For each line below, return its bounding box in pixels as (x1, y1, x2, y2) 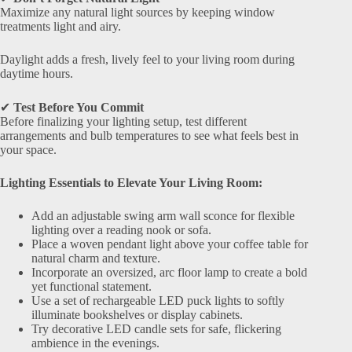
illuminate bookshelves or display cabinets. (31, 307, 243, 321)
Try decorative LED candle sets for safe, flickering (31, 321, 281, 335)
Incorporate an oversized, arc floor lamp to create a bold (31, 265, 307, 279)
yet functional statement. (31, 279, 152, 293)
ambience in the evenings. (31, 335, 159, 350)
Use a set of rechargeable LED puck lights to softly (31, 293, 284, 307)
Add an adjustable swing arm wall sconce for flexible (31, 208, 295, 222)
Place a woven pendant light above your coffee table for (31, 236, 308, 251)
